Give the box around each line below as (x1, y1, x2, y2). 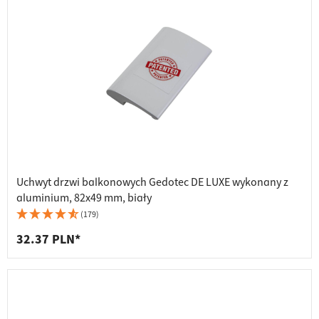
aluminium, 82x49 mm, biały (16, 190, 152, 206)
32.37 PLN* (16, 231, 80, 249)
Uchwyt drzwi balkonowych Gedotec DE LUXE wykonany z (16, 174, 288, 191)
